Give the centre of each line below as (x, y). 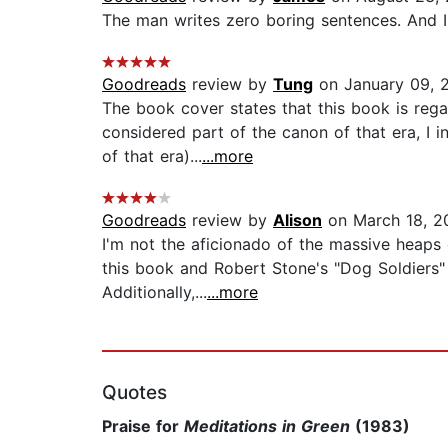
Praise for (140, 426)
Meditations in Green (264, 426)
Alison (297, 220)
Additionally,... (154, 292)
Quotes (134, 393)
